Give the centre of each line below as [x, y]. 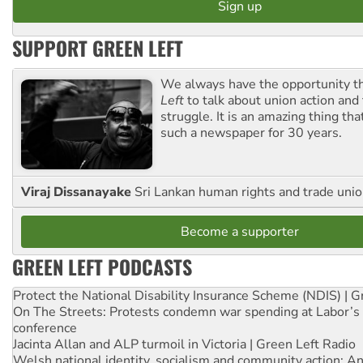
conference [45, 329]
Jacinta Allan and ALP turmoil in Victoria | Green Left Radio [184, 345]
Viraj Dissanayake [78, 192]
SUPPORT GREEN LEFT [98, 47]
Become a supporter [240, 232]
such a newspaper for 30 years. [251, 132]
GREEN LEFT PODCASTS [102, 267]
